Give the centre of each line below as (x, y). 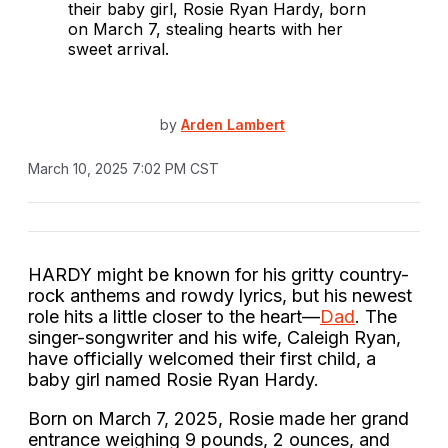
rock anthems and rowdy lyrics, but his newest (220, 295)
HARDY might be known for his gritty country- (218, 274)
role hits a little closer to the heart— (174, 316)
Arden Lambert (233, 125)
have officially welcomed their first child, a (202, 358)
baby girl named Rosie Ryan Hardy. (173, 379)
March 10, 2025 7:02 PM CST (123, 168)
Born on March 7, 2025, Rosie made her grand (218, 418)
